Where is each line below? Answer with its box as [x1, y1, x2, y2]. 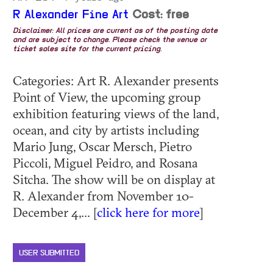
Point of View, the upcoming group [13, 88, 200, 105]
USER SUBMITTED [19, 249, 79, 257]
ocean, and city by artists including [13, 121, 199, 138]
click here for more [97, 204, 199, 220]
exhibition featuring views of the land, [13, 105, 219, 121]
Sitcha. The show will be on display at [13, 171, 215, 187]
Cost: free [132, 9, 189, 21]
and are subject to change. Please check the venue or [13, 36, 207, 44]
